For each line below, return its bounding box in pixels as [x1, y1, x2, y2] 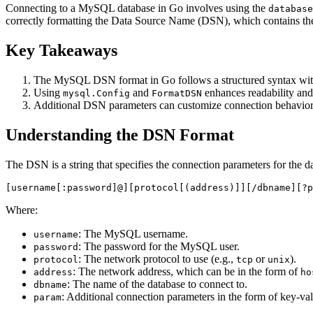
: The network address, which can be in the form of [73, 265, 300, 277]
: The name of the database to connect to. [67, 277, 247, 290]
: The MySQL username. [78, 227, 188, 240]
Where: [6, 203, 38, 216]
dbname [34, 279, 67, 290]
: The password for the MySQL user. [78, 240, 240, 252]
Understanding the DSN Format [6, 125, 234, 144]
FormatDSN [152, 88, 202, 99]
